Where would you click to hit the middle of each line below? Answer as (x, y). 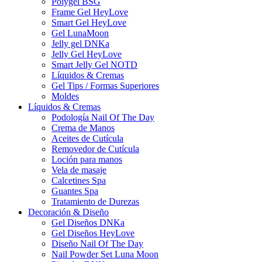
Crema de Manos (83, 128)
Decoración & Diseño (68, 212)
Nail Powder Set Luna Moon (105, 254)
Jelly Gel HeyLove (87, 54)
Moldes (65, 96)
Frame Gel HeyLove (90, 12)
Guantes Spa (75, 191)
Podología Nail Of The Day (103, 118)
